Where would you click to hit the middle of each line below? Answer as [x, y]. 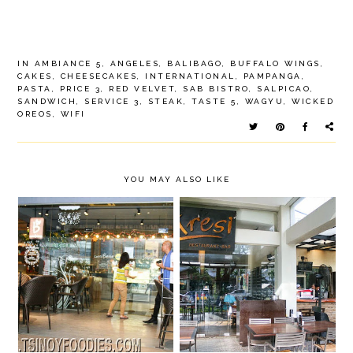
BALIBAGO [195, 63]
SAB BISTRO [216, 89]
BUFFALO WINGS [275, 63]
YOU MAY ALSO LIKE [176, 179]
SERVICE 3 [112, 101]
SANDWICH [47, 101]
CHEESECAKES [99, 76]
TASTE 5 [214, 101]
